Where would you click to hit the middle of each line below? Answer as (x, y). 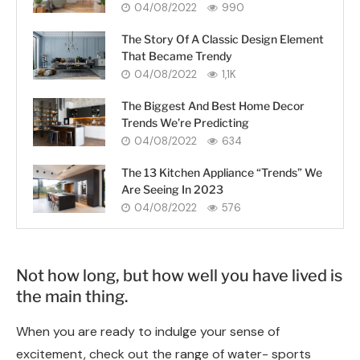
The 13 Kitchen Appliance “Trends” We (222, 172)
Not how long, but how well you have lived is (179, 275)
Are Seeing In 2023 (172, 189)
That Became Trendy (177, 55)
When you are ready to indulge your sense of (148, 331)
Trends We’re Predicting (185, 122)
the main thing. (72, 296)
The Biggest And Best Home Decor (213, 105)
